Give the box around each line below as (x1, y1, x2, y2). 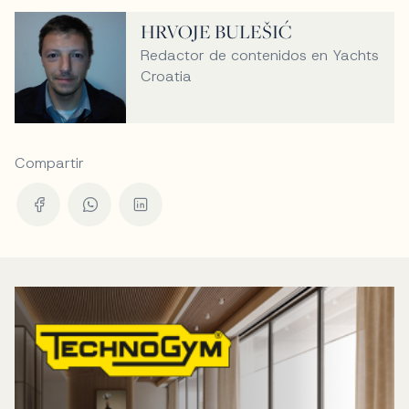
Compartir (15, 153, 84, 173)
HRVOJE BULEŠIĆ (141, 19, 293, 45)
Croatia (141, 67, 193, 87)
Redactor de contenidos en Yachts (141, 46, 380, 66)
